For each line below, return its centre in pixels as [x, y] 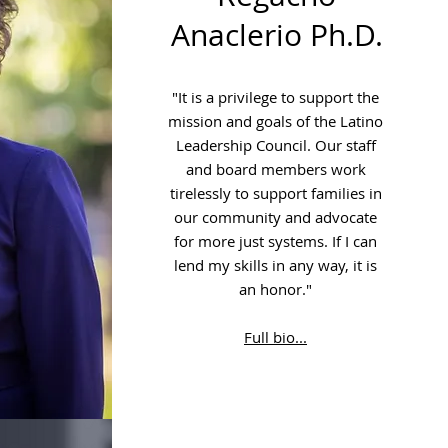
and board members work [275, 169]
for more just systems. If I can [275, 241]
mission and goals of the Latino [275, 121]
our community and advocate [275, 217]
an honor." [275, 289]
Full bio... [275, 337]
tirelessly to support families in [275, 193]
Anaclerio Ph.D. [276, 35]
